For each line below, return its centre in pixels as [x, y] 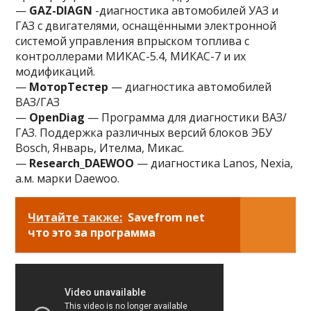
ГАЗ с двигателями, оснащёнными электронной [146, 26]
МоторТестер [69, 87]
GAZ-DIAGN [61, 10]
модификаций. [56, 72]
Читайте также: [75, 217]
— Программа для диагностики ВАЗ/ [186, 117]
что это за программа [92, 233]
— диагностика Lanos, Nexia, [214, 163]
